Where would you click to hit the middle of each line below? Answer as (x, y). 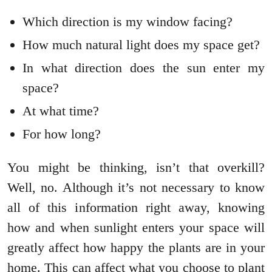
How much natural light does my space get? (141, 44)
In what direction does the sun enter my (144, 67)
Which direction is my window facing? (127, 21)
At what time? (61, 110)
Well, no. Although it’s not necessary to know (136, 187)
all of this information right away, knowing (136, 207)
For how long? (62, 134)
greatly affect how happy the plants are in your (136, 247)
